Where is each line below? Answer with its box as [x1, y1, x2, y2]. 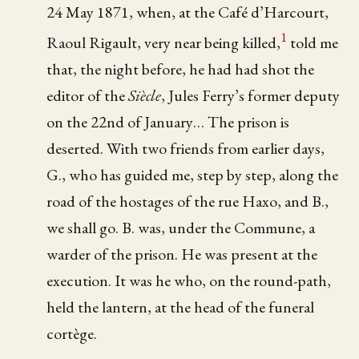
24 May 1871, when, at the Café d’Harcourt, [46, 2, 329, 23]
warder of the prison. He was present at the [46, 243, 318, 264]
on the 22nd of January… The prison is [46, 111, 290, 132]
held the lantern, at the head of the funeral [46, 296, 315, 317]
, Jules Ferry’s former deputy [161, 84, 341, 106]
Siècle [128, 84, 162, 106]
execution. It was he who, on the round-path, [46, 269, 332, 291]
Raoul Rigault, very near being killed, [46, 31, 281, 53]
